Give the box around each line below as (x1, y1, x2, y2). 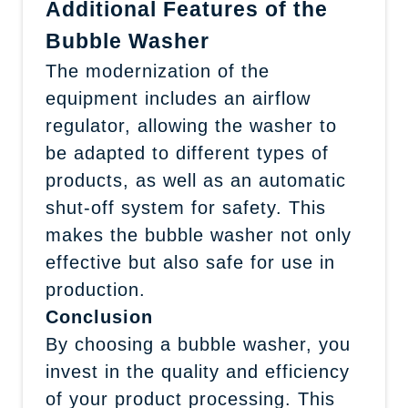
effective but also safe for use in (46, 252, 335, 272)
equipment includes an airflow (46, 88, 311, 108)
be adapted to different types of (46, 143, 329, 163)
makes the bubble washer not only (46, 225, 352, 245)
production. (46, 280, 146, 300)
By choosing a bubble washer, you (46, 334, 351, 354)
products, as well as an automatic (46, 170, 346, 190)
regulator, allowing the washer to (46, 116, 337, 136)
